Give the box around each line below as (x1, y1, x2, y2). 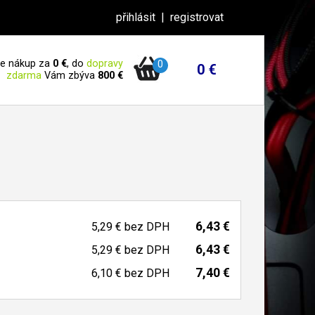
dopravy (86, 58, 123, 70)
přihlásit (116, 11, 155, 24)
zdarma (6, 70, 41, 82)
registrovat (170, 11, 224, 24)
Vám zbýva (41, 70, 98, 82)
